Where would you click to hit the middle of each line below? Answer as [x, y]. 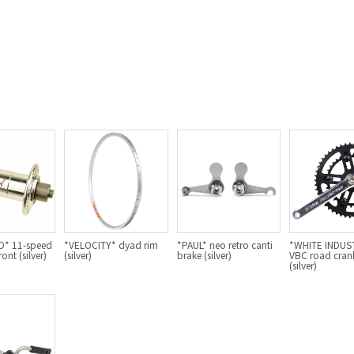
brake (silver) [204, 254]
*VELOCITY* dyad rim [111, 244]
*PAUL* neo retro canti [224, 244]
